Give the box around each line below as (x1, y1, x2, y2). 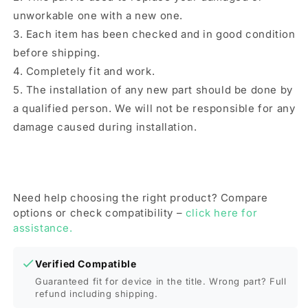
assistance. (13, 221, 73, 234)
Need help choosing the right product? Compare (13, 191, 269, 204)
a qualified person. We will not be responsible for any (13, 102, 296, 115)
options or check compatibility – (13, 206, 186, 219)
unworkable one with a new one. (13, 9, 184, 22)
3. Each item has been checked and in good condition (13, 27, 296, 41)
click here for (185, 206, 258, 219)
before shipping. (13, 46, 100, 59)
